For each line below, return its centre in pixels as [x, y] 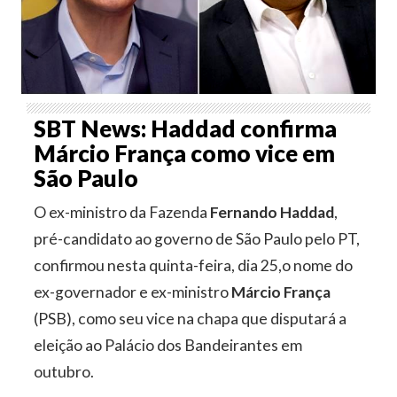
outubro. [64, 371]
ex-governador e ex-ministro [133, 292]
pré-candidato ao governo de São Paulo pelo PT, [197, 238]
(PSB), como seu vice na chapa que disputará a [191, 318]
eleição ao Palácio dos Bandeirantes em [168, 345]
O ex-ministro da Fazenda [122, 212]
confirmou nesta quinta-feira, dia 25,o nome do [194, 265]
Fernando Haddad [272, 212]
